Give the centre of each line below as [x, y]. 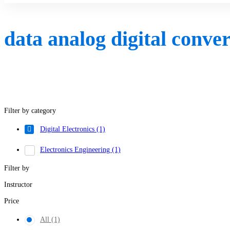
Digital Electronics [68, 129]
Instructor [18, 185]
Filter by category [30, 111]
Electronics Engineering [76, 150]
